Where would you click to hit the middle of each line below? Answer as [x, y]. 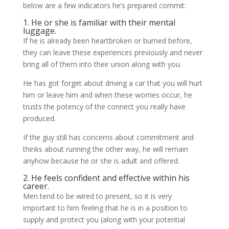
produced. [39, 118]
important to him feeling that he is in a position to [105, 208]
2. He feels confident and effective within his [106, 178]
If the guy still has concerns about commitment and [108, 137]
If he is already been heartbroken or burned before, [107, 41]
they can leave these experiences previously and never [112, 52]
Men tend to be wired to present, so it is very [97, 196]
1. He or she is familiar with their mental [99, 22]
